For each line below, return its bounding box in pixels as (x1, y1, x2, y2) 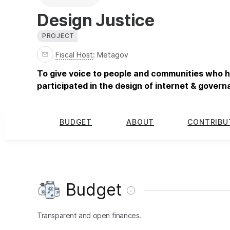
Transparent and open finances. (37, 210, 141, 220)
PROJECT (42, 31, 75, 40)
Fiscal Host (55, 50, 93, 59)
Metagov (97, 50, 128, 59)
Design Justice (37, 10, 155, 30)
